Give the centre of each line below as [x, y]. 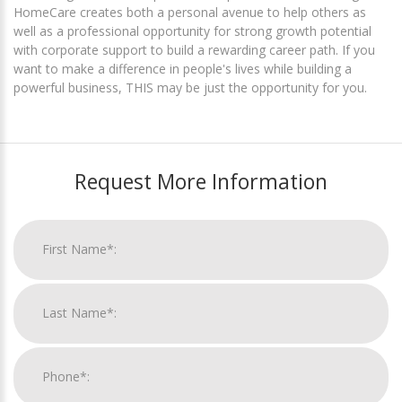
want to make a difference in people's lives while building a [183, 68]
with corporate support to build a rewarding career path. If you [194, 49]
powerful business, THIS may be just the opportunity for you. [190, 87]
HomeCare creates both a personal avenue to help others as [190, 12]
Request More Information [201, 181]
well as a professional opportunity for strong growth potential [192, 31]
